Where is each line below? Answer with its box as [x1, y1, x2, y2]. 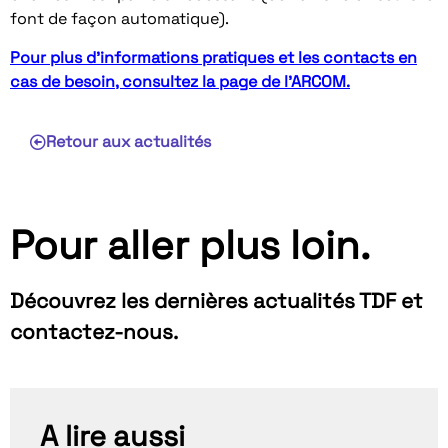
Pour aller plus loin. [10, 219, 370, 271]
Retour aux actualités [46, 130, 211, 152]
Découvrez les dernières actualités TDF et [10, 287, 423, 314]
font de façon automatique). [10, 8, 229, 30]
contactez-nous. [10, 318, 178, 345]
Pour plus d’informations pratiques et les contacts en [10, 46, 417, 68]
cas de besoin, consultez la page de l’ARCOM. [10, 70, 350, 92]
